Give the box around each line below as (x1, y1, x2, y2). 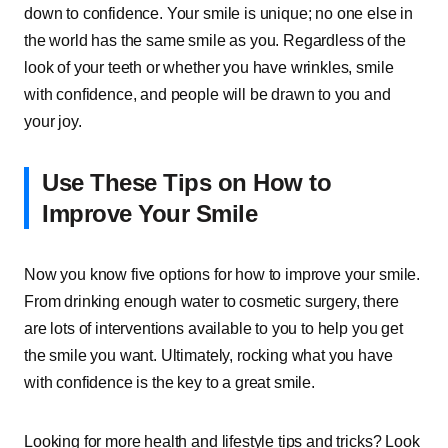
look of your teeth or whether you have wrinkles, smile (24, 59, 394, 76)
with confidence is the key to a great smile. (24, 374, 315, 391)
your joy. (24, 113, 82, 130)
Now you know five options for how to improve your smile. (24, 266, 421, 283)
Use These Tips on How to (42, 169, 332, 196)
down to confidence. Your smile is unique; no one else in (24, 5, 414, 22)
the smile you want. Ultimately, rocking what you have (24, 347, 393, 364)
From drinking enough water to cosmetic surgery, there (24, 293, 399, 310)
